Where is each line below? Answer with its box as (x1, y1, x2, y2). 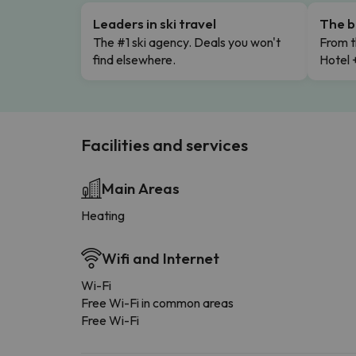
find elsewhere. (93, 51, 176, 68)
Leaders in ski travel (93, 14, 216, 32)
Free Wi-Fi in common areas (81, 294, 234, 311)
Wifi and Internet (102, 248, 219, 268)
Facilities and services (81, 133, 248, 155)
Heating (81, 207, 125, 223)
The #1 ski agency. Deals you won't (93, 33, 281, 50)
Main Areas (102, 178, 180, 198)
